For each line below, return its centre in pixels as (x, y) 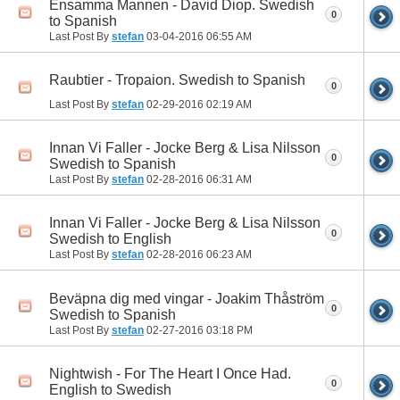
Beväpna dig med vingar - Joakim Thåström (187, 298)
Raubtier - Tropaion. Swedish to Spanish (177, 80)
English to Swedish (110, 389)
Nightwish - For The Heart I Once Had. (170, 373)
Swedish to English (110, 239)
